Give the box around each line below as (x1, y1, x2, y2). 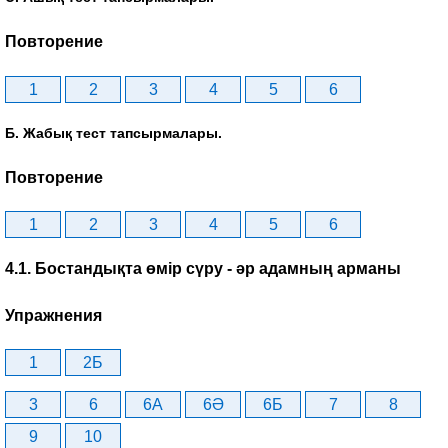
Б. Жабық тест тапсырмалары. (5, 124, 222, 141)
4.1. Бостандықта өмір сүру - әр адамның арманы (5, 260, 401, 278)
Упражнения (5, 306, 102, 324)
